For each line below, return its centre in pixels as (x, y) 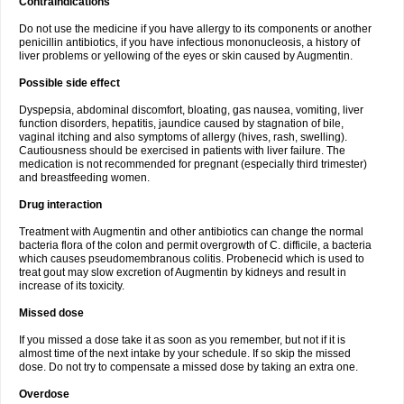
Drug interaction (60, 205)
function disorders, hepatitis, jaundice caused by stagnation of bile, (181, 124)
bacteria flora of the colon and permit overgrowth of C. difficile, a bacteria (195, 245)
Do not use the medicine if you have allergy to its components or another (195, 29)
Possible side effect (69, 83)
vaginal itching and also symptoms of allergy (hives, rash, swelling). (183, 137)
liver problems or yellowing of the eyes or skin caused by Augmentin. (186, 56)
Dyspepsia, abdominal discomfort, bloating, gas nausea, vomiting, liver (191, 110)
